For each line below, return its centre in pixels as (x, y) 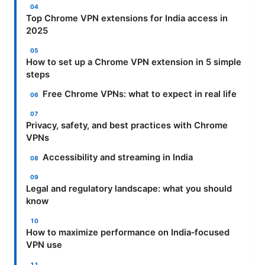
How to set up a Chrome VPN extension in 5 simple (134, 62)
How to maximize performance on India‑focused (128, 232)
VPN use (44, 245)
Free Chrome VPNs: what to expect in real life (140, 94)
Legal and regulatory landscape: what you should (129, 188)
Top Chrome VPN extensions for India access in (127, 18)
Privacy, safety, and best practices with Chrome (127, 125)
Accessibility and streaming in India (118, 157)
